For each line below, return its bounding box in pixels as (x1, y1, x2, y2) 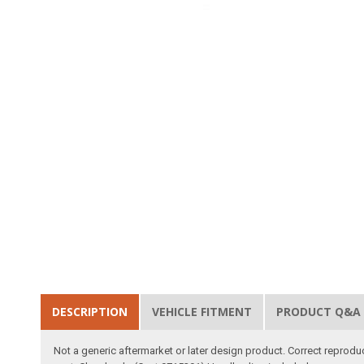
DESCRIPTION (52, 304, 128, 320)
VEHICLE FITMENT (152, 304, 253, 320)
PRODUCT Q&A (276, 304, 362, 320)
